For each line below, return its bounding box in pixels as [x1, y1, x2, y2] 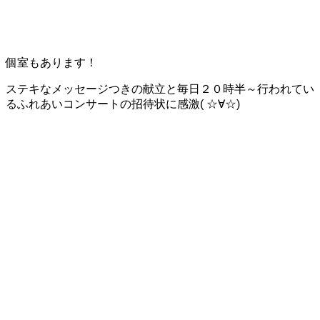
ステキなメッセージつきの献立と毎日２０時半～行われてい [6, 82, 314, 95]
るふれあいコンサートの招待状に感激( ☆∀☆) [6, 97, 240, 110]
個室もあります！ [6, 56, 97, 69]
